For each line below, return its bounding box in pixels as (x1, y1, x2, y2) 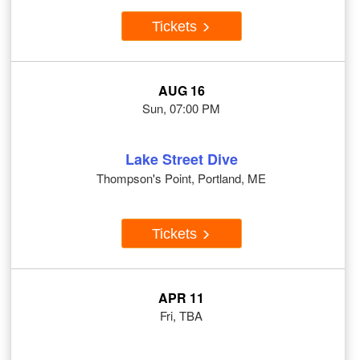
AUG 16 (157, 81, 205, 100)
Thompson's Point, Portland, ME (96, 170, 266, 187)
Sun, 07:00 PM (142, 100, 220, 117)
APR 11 (158, 288, 204, 308)
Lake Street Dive (125, 149, 238, 170)
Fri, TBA (160, 307, 202, 325)
